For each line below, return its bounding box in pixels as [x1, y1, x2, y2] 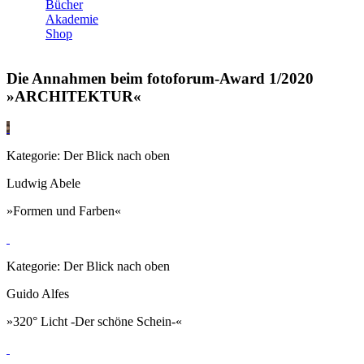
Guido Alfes [6, 286, 69, 301]
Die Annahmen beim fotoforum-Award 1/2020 [6, 70, 314, 88]
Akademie [45, 12, 98, 27]
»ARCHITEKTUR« [6, 88, 141, 106]
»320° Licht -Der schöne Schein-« [6, 314, 182, 328]
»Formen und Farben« [6, 203, 121, 218]
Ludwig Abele [6, 175, 80, 190]
